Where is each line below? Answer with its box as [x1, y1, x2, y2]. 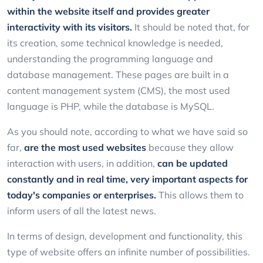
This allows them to [156, 188, 244, 201]
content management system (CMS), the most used [7, 84, 230, 96]
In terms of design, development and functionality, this [7, 230, 242, 242]
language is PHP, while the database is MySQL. [7, 100, 214, 112]
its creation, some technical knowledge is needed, [7, 36, 223, 49]
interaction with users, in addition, [7, 157, 157, 169]
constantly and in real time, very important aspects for [7, 173, 248, 185]
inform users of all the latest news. [7, 204, 156, 217]
